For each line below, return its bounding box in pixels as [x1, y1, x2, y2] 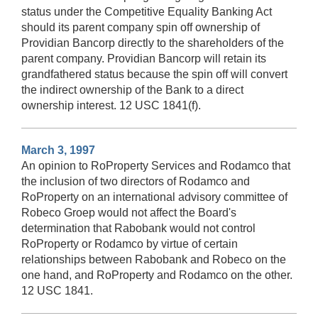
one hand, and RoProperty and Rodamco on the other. [21, 268, 292, 281]
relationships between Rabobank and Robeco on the [21, 253, 286, 265]
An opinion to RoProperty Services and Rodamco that [21, 159, 290, 172]
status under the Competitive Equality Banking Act [21, 5, 272, 18]
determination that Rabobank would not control [21, 221, 256, 234]
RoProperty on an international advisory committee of [21, 190, 287, 203]
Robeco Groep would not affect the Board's [21, 206, 236, 219]
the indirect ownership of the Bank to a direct [21, 83, 243, 96]
